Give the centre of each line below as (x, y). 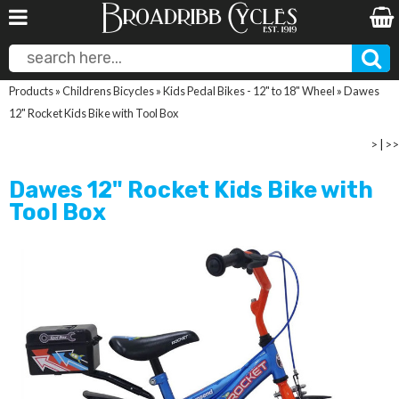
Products (31, 91)
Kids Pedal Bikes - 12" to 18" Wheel (249, 91)
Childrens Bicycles (108, 91)
